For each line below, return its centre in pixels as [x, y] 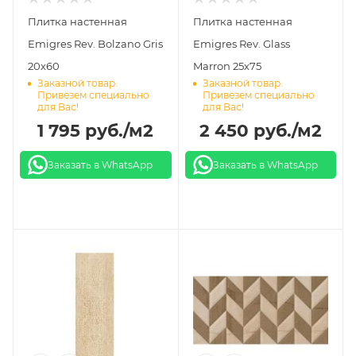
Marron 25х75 [227, 66]
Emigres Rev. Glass [241, 43]
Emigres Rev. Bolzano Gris [95, 43]
